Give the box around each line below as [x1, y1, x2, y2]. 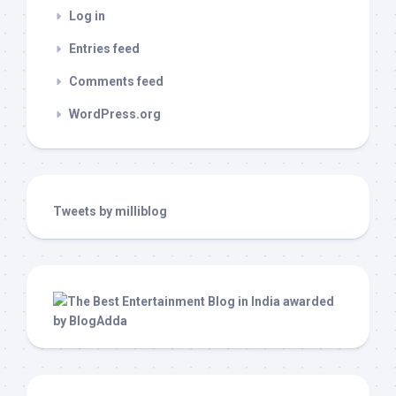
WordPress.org [69, 107, 161, 121]
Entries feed [69, 42, 140, 56]
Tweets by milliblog [53, 204, 167, 218]
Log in [69, 9, 105, 23]
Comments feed [69, 74, 164, 88]
